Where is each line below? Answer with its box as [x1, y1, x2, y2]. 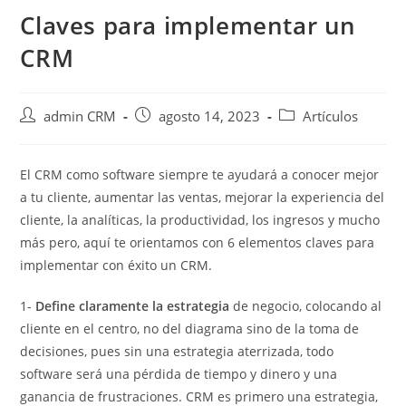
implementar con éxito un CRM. [20, 256, 213, 275]
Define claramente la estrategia [35, 297, 230, 315]
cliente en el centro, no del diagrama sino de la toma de [20, 320, 360, 338]
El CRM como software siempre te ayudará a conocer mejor [20, 166, 380, 184]
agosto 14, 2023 [159, 108, 261, 126]
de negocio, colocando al [229, 297, 382, 315]
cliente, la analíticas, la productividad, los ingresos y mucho [20, 211, 381, 229]
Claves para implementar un [20, 9, 357, 43]
